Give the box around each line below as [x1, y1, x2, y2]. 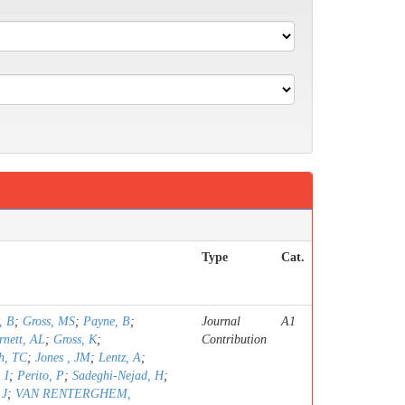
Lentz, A [99, 351, 141, 364]
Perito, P [17, 369, 64, 382]
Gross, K [53, 333, 97, 346]
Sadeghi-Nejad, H [72, 369, 164, 382]
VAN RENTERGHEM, [15, 387, 131, 400]
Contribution [202, 333, 267, 346]
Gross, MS [23, 315, 75, 328]
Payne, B [83, 315, 130, 328]
